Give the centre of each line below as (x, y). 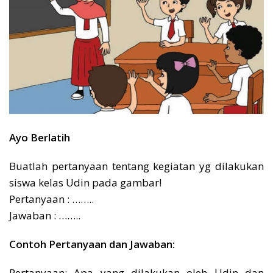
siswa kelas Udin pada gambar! (85, 183)
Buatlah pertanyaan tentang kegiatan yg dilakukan (136, 166)
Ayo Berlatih (40, 138)
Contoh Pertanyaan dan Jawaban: (92, 244)
